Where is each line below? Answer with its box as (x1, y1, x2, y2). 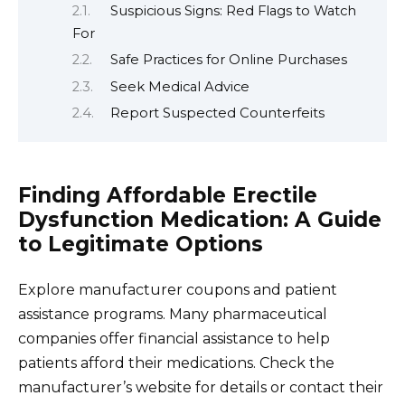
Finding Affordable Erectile (18, 183, 317, 209)
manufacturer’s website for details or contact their (18, 379, 383, 397)
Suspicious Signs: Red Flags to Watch (109, 2, 356, 19)
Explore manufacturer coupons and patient (18, 281, 337, 299)
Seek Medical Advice (109, 78, 250, 95)
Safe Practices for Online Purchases (109, 52, 347, 69)
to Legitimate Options (18, 231, 263, 258)
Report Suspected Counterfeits (109, 104, 325, 121)
